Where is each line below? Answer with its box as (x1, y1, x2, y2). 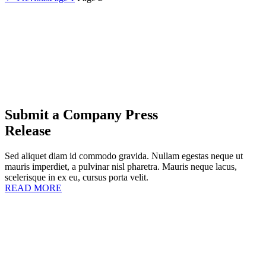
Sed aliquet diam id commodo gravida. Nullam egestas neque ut (5, 151, 243, 161)
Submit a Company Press (5, 107, 158, 123)
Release (5, 123, 51, 139)
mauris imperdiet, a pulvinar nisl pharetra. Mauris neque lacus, (5, 161, 237, 172)
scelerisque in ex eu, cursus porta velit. (5, 172, 148, 183)
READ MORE (5, 183, 62, 194)
